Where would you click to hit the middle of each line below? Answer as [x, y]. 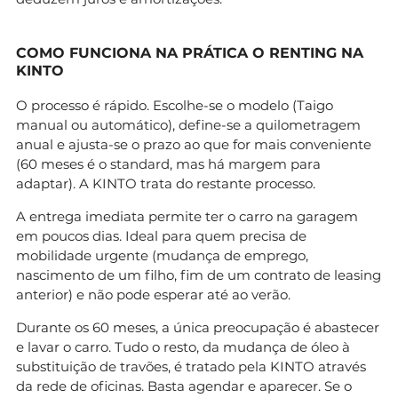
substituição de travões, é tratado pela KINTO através [191, 367]
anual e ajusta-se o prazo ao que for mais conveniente [194, 145]
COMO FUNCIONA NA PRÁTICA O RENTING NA [190, 53]
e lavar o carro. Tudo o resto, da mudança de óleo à [183, 347]
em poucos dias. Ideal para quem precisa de [161, 236]
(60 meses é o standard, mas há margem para [168, 164]
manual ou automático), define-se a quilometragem [188, 125]
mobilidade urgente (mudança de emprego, [162, 256]
